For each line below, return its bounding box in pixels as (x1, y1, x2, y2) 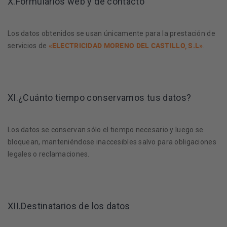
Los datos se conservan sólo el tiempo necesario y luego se (8, 126, 204, 134)
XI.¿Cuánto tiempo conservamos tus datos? (8, 92, 192, 103)
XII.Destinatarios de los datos (8, 201, 130, 211)
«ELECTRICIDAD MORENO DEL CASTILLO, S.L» (48, 41, 203, 50)
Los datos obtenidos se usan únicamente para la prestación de (8, 29, 215, 37)
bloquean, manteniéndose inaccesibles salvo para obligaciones (8, 138, 216, 146)
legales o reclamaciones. (8, 150, 90, 158)
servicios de (8, 42, 49, 50)
